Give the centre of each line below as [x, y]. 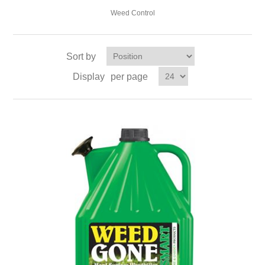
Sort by [81, 56]
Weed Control [132, 13]
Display [88, 77]
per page [129, 77]
